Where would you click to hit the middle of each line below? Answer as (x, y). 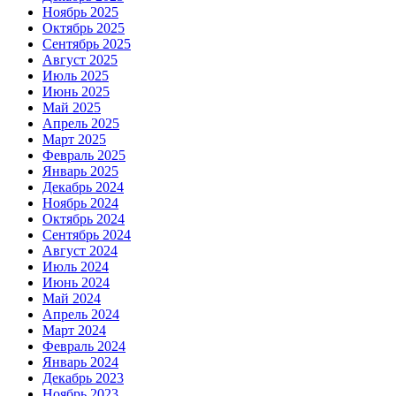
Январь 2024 (80, 362)
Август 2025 (80, 59)
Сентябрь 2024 (87, 234)
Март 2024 (74, 330)
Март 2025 (74, 139)
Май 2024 (72, 298)
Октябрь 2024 (84, 218)
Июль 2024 (76, 266)
